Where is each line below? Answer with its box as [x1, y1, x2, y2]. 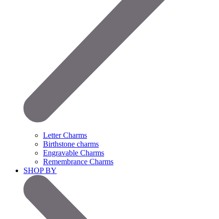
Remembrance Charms [43, 157, 113, 166]
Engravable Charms [43, 149, 104, 157]
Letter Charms [43, 131, 87, 140]
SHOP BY [23, 166, 57, 175]
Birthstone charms [43, 140, 99, 149]
